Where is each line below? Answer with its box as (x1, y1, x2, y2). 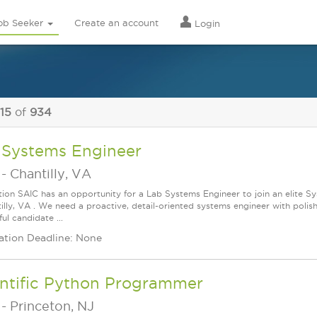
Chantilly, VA (10, 167, 91, 180)
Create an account (74, 18, 158, 28)
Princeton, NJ (10, 299, 94, 313)
